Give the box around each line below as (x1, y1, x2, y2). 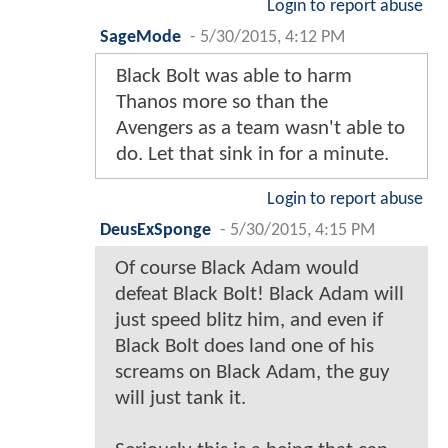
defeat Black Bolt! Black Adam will (115, 283, 404, 305)
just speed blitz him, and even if (115, 309, 383, 331)
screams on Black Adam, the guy (115, 361, 390, 383)
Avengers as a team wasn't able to (116, 117, 405, 139)
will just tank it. (115, 387, 246, 409)
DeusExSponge (100, 221, 211, 239)
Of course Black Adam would (115, 257, 359, 279)
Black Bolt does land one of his (115, 335, 374, 357)
